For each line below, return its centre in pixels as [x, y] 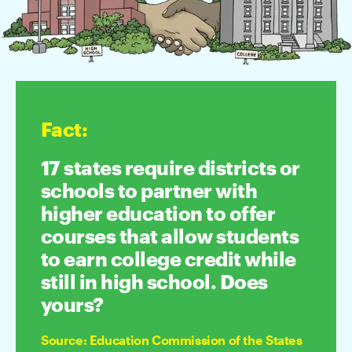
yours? [72, 306]
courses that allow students [170, 237]
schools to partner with [149, 192]
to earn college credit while [169, 260]
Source [62, 341]
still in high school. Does [154, 283]
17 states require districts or [170, 169]
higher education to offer [158, 214]
